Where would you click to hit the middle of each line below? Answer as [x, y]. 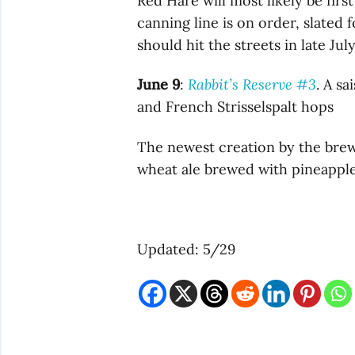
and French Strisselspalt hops [236, 107]
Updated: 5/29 [187, 249]
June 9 [159, 85]
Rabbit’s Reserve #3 [252, 85]
